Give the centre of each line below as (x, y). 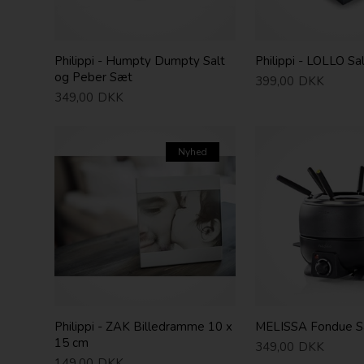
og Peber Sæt (94, 78)
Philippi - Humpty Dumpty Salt (140, 61)
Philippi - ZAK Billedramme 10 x (144, 326)
